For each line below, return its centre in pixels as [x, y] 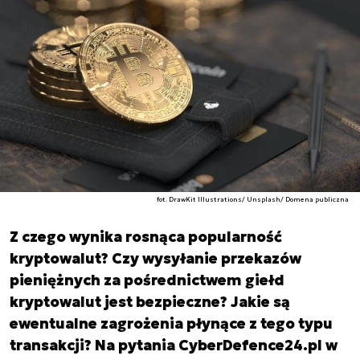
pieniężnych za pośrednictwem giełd [147, 280]
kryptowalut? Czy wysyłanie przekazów [155, 258]
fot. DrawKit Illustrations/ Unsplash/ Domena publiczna [253, 199]
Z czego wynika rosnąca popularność [146, 237]
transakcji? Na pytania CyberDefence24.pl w [174, 345]
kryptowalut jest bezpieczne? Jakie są [150, 302]
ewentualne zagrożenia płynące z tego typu [171, 323]
